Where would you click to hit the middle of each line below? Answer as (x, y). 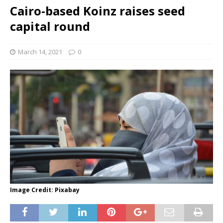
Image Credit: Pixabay (45, 190)
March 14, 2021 (40, 52)
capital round (50, 26)
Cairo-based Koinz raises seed (98, 11)
